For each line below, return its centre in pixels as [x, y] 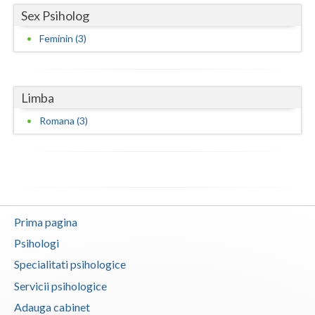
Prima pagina [46, 221]
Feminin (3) [63, 38]
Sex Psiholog [55, 15]
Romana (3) [64, 120]
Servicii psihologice [60, 285]
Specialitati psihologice [70, 264]
